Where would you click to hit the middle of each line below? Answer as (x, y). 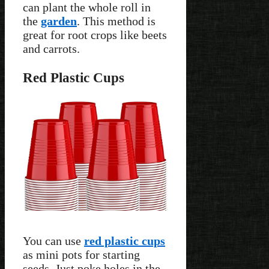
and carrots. (51, 48)
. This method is (116, 21)
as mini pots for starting (81, 255)
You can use (53, 241)
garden (59, 21)
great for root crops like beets (95, 35)
